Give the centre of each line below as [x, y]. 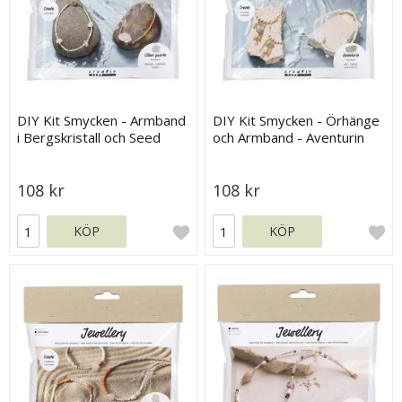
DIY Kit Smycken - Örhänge [297, 121]
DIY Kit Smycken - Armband [102, 121]
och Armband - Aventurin [289, 138]
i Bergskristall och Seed [89, 138]
